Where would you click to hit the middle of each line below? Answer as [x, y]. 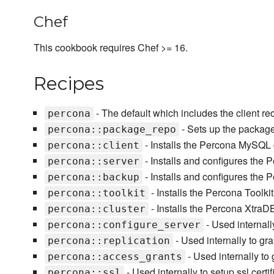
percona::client [93, 146]
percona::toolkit [96, 193]
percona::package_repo [112, 130]
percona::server [93, 161]
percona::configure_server [124, 225]
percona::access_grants [115, 257]
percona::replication [109, 241]
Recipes [69, 84]
